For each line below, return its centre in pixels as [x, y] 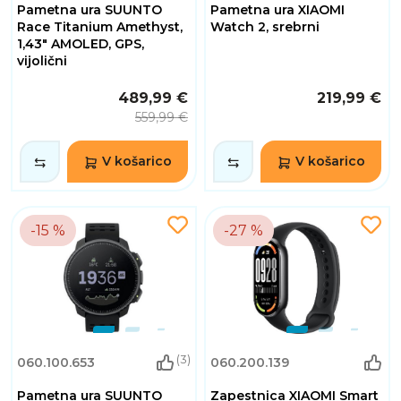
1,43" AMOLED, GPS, [81, 44]
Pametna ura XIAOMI [277, 10]
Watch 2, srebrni [265, 27]
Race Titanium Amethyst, [100, 27]
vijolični [42, 61]
